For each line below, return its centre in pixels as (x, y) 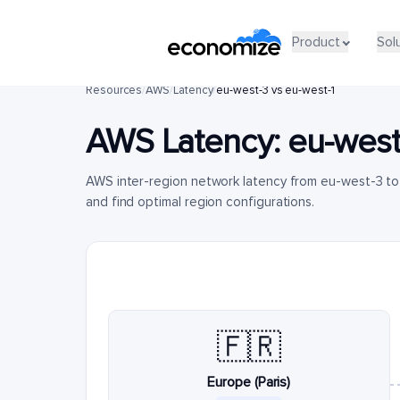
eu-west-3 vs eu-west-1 (275, 90)
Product (316, 42)
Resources (114, 90)
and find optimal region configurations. (200, 202)
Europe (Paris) (249, 382)
